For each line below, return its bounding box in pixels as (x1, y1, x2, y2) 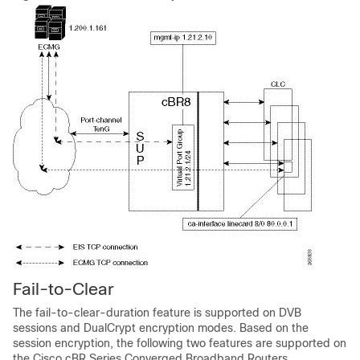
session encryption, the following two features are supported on (13, 337, 346, 350)
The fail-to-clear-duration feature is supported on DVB (13, 306, 301, 319)
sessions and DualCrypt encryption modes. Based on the (13, 321, 309, 334)
